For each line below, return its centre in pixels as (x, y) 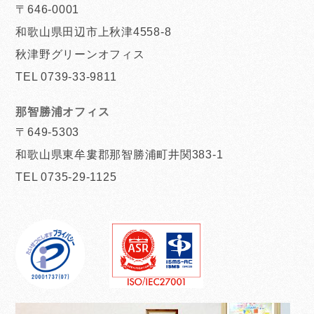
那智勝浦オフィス (63, 111)
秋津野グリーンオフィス (80, 54)
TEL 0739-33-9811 (66, 76)
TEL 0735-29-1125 (66, 177)
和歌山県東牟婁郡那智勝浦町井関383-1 (120, 154)
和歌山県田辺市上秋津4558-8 (94, 32)
